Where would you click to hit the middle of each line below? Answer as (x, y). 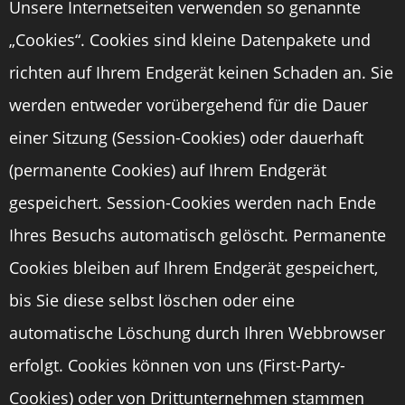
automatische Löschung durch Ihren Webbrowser (197, 333)
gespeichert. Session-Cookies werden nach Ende (193, 202)
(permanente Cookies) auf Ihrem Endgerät (168, 170)
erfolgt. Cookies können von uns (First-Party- (177, 365)
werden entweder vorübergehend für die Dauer (188, 105)
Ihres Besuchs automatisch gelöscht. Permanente (198, 235)
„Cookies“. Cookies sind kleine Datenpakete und (190, 40)
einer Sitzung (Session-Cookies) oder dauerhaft (186, 137)
